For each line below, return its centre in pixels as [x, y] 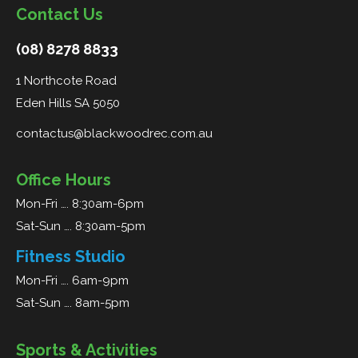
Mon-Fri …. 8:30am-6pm [80, 204]
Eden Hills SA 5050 [68, 103]
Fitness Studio [71, 257]
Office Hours [64, 180]
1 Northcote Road [66, 81]
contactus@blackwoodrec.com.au [114, 134]
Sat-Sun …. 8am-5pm [73, 303]
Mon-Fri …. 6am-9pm [72, 281]
